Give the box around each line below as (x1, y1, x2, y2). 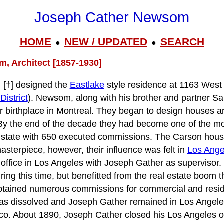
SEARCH (160, 35, 204, 47)
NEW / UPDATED (64, 35, 147, 47)
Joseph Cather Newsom (34, 9, 189, 26)
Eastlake (69, 79, 104, 90)
